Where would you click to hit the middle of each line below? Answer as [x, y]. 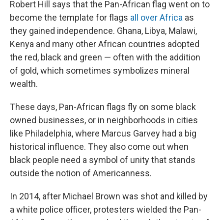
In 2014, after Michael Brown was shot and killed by [109, 196]
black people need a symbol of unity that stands [103, 160]
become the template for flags [70, 18]
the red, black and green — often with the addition [105, 57]
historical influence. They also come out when [99, 147]
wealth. [24, 84]
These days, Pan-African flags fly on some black [103, 107]
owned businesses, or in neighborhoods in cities [104, 120]
